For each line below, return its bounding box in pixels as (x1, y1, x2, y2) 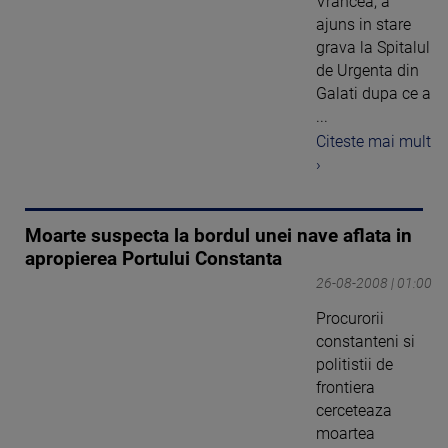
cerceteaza (316, 400, 392, 420)
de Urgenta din (316, 61, 419, 81)
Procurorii (316, 308, 384, 328)
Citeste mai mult (316, 131, 431, 151)
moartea (316, 423, 375, 443)
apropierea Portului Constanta (25, 247, 282, 270)
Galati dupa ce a (316, 84, 431, 104)
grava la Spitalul (316, 38, 430, 58)
